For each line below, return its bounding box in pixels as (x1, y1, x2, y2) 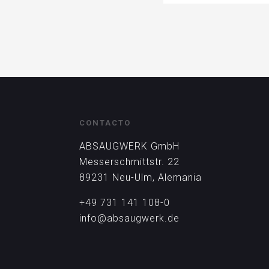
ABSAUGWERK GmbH (79, 141, 180, 153)
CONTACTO (79, 118, 131, 128)
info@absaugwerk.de (79, 213, 180, 225)
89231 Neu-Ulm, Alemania (79, 172, 202, 184)
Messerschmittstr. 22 (79, 156, 180, 168)
